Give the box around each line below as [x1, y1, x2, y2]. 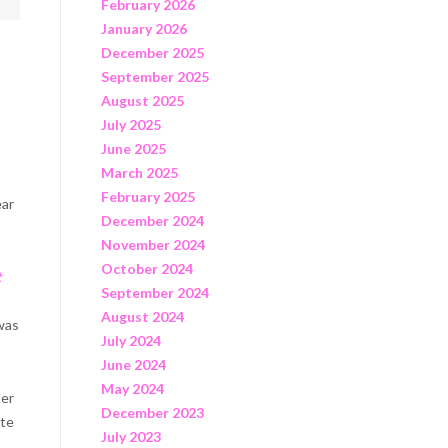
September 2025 [100, 67, 209, 85]
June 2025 [100, 139, 166, 157]
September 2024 [100, 283, 209, 301]
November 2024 [100, 235, 205, 253]
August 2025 [100, 91, 184, 109]
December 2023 [100, 403, 204, 421]
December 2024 [100, 211, 204, 229]
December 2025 [100, 43, 204, 61]
